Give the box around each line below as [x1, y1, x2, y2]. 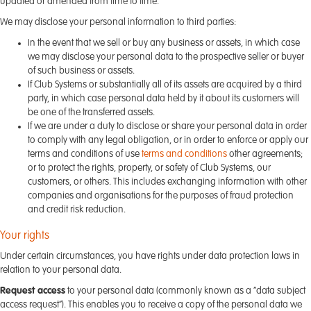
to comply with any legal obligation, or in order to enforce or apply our [28, 135, 308, 145]
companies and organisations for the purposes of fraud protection [28, 191, 294, 201]
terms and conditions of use [28, 149, 142, 159]
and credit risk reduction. [28, 205, 126, 215]
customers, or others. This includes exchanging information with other [28, 177, 307, 187]
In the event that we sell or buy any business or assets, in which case [28, 38, 300, 48]
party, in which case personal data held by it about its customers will [28, 94, 299, 103]
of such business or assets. [28, 66, 135, 76]
